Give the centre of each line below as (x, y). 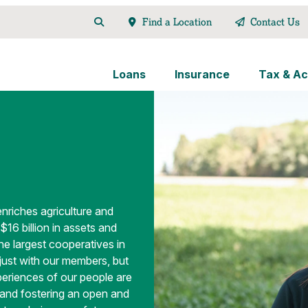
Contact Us (275, 22)
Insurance (202, 74)
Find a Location (177, 22)
